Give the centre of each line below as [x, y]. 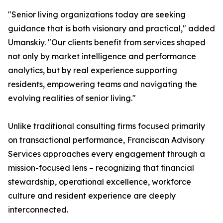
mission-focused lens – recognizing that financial [101, 168]
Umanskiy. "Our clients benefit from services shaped [107, 42]
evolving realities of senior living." [72, 98]
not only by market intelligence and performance [102, 56]
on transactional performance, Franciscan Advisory [106, 140]
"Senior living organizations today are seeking [97, 14]
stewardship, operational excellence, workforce [100, 182]
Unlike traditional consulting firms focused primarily [107, 126]
